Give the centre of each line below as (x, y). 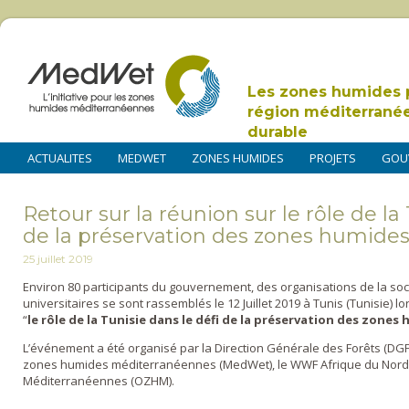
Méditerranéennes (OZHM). (99, 381)
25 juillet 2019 (58, 259)
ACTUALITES (60, 158)
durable (278, 132)
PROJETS (333, 158)
